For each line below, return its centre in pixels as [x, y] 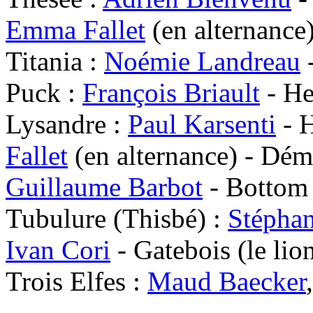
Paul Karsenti [202, 124]
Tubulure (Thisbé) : [117, 219]
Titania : [55, 61]
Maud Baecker [227, 282]
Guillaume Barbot [104, 187]
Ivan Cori [58, 250]
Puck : [44, 93]
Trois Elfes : [77, 282]
